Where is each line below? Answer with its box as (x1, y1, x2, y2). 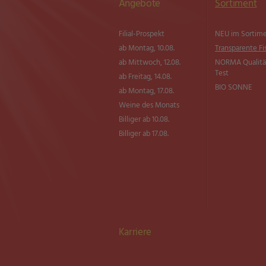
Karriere (118, 224, 152, 240)
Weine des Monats (118, 99, 179, 112)
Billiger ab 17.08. (118, 128, 169, 140)
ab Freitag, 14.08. (118, 71, 172, 83)
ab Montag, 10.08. (118, 42, 175, 55)
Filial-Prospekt (118, 28, 164, 40)
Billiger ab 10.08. (118, 113, 169, 126)
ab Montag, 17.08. (118, 85, 174, 97)
